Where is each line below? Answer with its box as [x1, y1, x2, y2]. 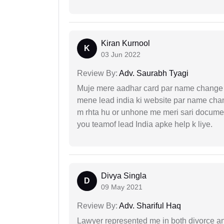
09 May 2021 [101, 183, 142, 191]
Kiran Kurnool [101, 39, 150, 48]
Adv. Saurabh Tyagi [117, 69, 188, 78]
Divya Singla [101, 171, 146, 180]
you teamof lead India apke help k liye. [77, 120, 212, 129]
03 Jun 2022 [101, 50, 140, 59]
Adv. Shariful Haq [117, 201, 181, 210]
